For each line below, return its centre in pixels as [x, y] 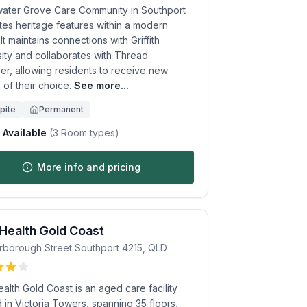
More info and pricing [88, 167]
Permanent [61, 109]
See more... [101, 85]
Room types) [89, 133]
